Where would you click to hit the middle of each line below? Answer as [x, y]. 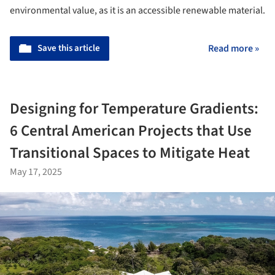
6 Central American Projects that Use [131, 130]
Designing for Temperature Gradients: [134, 108]
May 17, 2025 [36, 172]
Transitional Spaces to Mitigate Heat [130, 153]
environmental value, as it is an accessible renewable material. [137, 10]
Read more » [234, 48]
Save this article [69, 48]
